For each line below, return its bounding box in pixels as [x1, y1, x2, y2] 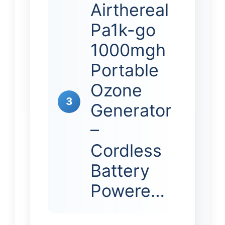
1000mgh [90, 39, 166, 60]
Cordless [90, 140, 162, 161]
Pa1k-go [90, 19, 156, 40]
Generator [90, 99, 172, 121]
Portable [90, 59, 159, 80]
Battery [90, 160, 150, 181]
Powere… [90, 180, 165, 201]
